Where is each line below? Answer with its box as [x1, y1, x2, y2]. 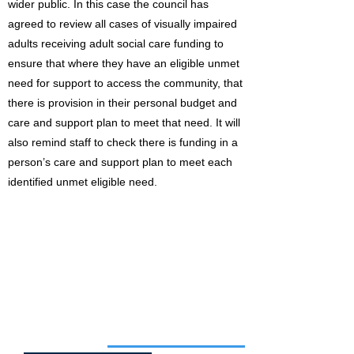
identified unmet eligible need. [8, 175, 157, 188]
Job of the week [13, 340, 90, 352]
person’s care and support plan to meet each [8, 156, 232, 168]
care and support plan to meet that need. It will [8, 116, 240, 129]
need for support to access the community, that [8, 77, 243, 89]
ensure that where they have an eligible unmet [8, 57, 239, 70]
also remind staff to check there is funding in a [8, 136, 238, 149]
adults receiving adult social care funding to [8, 37, 224, 50]
